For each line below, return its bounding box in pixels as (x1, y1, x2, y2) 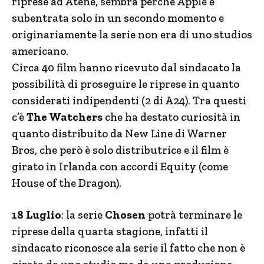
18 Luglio (12, 208, 61, 222)
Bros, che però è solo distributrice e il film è (12, 143, 229, 157)
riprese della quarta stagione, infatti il (12, 225, 208, 238)
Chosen (105, 208, 146, 222)
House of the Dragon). (12, 176, 121, 190)
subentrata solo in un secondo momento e (12, 11, 224, 25)
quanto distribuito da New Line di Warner (12, 127, 227, 140)
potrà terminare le (146, 208, 242, 222)
